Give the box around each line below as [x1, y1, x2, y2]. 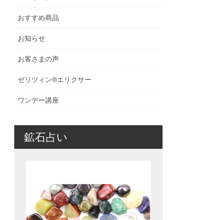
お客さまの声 [18, 55, 59, 63]
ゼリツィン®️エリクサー [18, 75, 92, 83]
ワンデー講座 [18, 96, 59, 104]
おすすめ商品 [18, 13, 59, 22]
